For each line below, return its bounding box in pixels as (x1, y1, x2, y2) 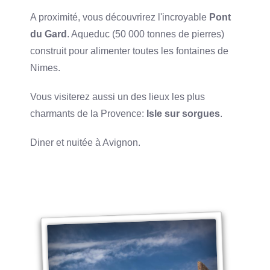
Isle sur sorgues (146, 108, 221, 119)
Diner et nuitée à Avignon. (30, 137, 141, 148)
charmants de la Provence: (30, 108, 147, 119)
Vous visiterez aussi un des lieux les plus (30, 91, 206, 102)
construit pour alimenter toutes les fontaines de (30, 45, 229, 56)
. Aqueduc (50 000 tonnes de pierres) (67, 28, 225, 39)
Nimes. (30, 62, 61, 73)
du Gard (30, 28, 67, 39)
